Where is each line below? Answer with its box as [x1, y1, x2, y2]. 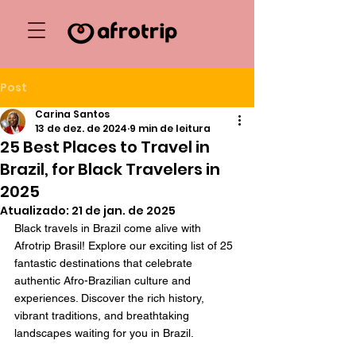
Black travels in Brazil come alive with [14, 222, 204, 234]
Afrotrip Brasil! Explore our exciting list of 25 [14, 239, 236, 252]
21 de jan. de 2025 [72, 203, 176, 219]
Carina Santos [35, 107, 110, 121]
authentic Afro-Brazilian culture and [14, 274, 194, 287]
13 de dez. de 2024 [35, 122, 127, 135]
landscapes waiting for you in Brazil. [14, 327, 194, 339]
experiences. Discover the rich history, [14, 292, 207, 304]
